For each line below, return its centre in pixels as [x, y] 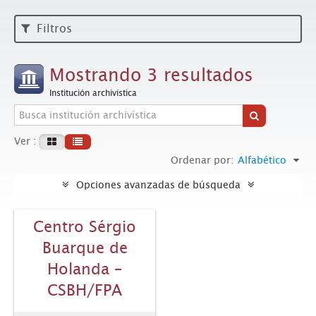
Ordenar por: [202, 160]
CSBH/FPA [85, 290]
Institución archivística [93, 93]
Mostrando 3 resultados [151, 75]
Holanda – [85, 269]
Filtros [53, 29]
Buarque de [85, 248]
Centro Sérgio [85, 227]
